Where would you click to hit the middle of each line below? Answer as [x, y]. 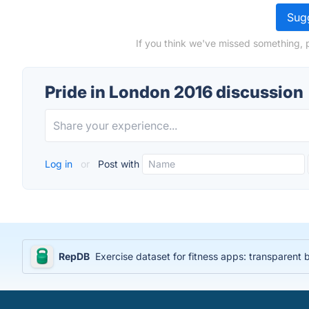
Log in [60, 164]
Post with [117, 164]
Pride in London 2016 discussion [174, 92]
